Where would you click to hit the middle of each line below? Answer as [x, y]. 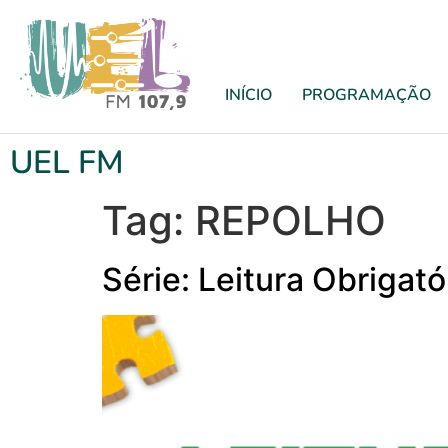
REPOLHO [290, 220]
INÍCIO [248, 95]
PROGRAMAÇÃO [366, 95]
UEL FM [67, 162]
